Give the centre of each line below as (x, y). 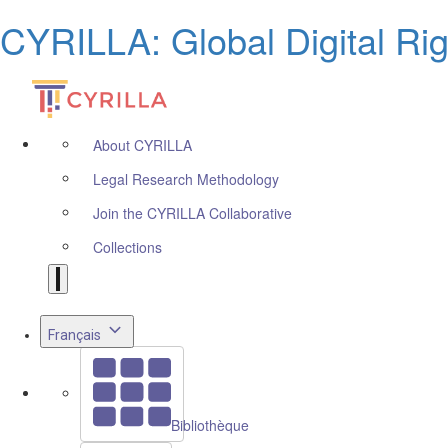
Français (74, 335)
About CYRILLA (142, 145)
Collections (127, 247)
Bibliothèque (210, 425)
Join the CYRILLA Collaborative (192, 213)
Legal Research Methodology (186, 179)
